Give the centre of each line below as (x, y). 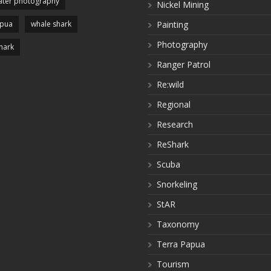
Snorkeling (177, 184)
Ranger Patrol (184, 64)
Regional (174, 104)
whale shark (51, 24)
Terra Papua (181, 244)
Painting (172, 24)
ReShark (173, 144)
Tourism (173, 264)
